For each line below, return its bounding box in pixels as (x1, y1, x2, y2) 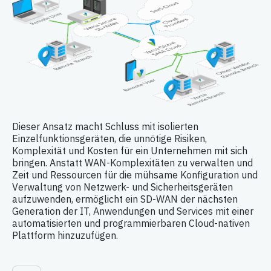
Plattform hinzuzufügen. (12, 229, 118, 242)
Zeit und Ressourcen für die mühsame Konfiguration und (12, 169, 258, 181)
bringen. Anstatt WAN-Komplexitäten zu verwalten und (12, 157, 253, 169)
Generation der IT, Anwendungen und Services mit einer (12, 205, 253, 218)
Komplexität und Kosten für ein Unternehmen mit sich (12, 145, 247, 157)
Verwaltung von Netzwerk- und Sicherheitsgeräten (12, 181, 233, 194)
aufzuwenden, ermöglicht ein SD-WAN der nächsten (12, 193, 238, 206)
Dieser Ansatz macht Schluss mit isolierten (12, 120, 198, 133)
